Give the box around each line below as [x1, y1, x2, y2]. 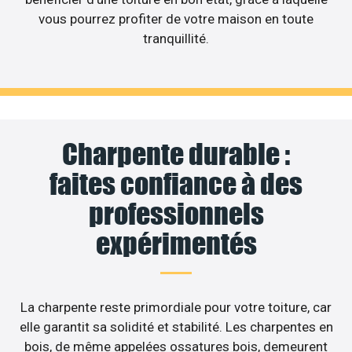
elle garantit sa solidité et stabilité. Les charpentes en [19, 319, 333, 335]
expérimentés [95, 226, 257, 262]
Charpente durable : [62, 137, 290, 172]
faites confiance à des [49, 167, 302, 202]
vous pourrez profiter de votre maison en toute [38, 10, 313, 27]
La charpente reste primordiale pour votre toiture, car [20, 299, 332, 316]
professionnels [88, 196, 264, 232]
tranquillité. [143, 30, 209, 46]
